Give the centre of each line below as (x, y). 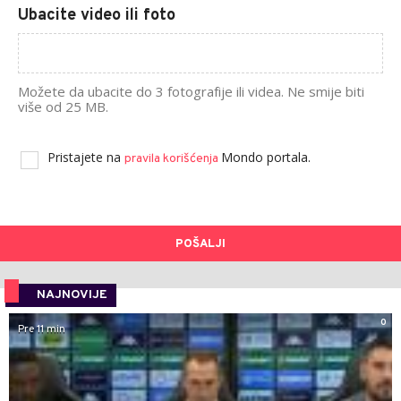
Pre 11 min (42, 330)
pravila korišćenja (173, 159)
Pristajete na (86, 158)
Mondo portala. (266, 158)
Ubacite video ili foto (97, 16)
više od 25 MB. (63, 107)
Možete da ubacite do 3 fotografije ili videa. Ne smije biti (191, 92)
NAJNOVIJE (72, 295)
